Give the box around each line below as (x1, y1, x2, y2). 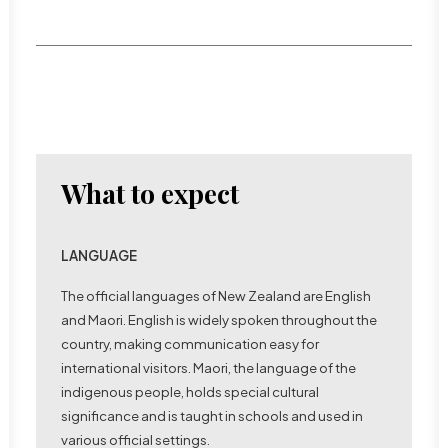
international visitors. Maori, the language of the (61, 359, 356, 376)
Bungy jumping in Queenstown (72, 300, 319, 321)
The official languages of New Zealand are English (61, 287, 371, 304)
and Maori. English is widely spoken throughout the (61, 311, 377, 328)
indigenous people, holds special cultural (61, 383, 319, 400)
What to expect (61, 175, 239, 211)
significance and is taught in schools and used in (61, 407, 363, 424)
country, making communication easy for (61, 335, 319, 352)
